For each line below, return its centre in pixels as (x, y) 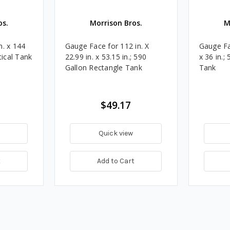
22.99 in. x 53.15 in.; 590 (106, 56)
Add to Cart (116, 161)
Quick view (116, 133)
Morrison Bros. (116, 23)
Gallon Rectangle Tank (103, 67)
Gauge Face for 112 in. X (107, 46)
